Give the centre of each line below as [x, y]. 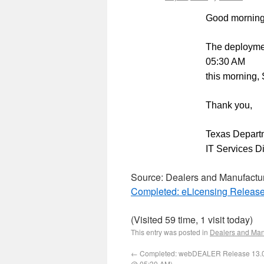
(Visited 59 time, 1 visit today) [192, 220]
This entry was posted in [170, 232]
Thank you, [229, 105]
